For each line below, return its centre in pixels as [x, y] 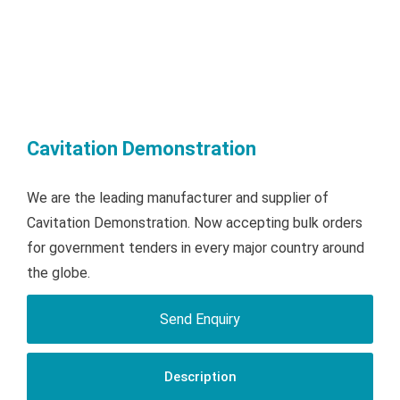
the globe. [58, 273]
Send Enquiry [200, 320]
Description [200, 377]
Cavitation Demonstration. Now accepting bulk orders [195, 223]
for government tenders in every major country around [196, 248]
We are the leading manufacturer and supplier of [178, 198]
